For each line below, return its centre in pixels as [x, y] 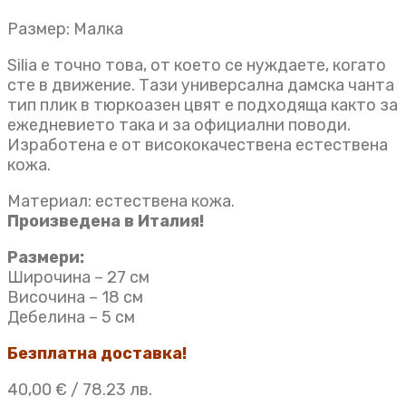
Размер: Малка [65, 29]
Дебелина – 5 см [71, 317]
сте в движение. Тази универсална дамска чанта [201, 85]
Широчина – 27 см [78, 277]
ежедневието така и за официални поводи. [179, 125]
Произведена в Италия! [106, 221]
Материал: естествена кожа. [121, 201]
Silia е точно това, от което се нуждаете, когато [197, 65]
